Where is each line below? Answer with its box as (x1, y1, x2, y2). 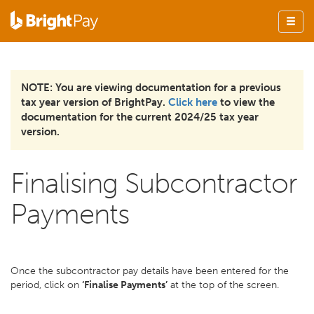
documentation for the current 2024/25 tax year (21, 111, 259, 123)
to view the (217, 96, 275, 109)
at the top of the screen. (168, 279, 279, 291)
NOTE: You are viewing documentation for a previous (21, 81, 281, 94)
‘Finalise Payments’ (82, 279, 168, 291)
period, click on (11, 279, 82, 291)
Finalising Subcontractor (11, 166, 297, 200)
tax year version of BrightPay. (21, 96, 168, 109)
